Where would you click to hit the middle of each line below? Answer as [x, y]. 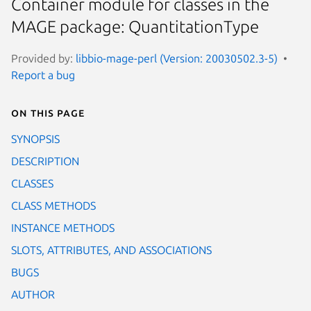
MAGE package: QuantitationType [135, 27]
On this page [48, 112]
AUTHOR [33, 294]
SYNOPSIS [35, 138]
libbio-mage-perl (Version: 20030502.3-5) [177, 58]
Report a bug [43, 75]
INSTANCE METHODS [63, 227]
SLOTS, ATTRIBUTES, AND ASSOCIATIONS [111, 250]
